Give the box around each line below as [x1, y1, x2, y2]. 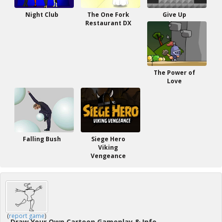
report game [9, 212, 45, 220]
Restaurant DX [85, 19, 131, 27]
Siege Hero [91, 135, 125, 143]
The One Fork [87, 10, 129, 19]
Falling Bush [22, 135, 61, 143]
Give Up [163, 10, 186, 19]
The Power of [154, 68, 195, 77]
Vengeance [90, 152, 126, 160]
